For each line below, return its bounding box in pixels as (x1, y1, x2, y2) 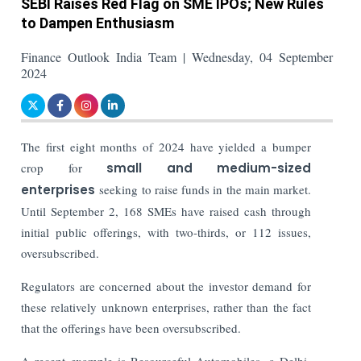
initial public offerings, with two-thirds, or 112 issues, (21, 223, 311, 240)
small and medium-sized (106, 159, 312, 176)
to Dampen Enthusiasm (21, 14, 175, 31)
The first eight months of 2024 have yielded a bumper (21, 138, 311, 155)
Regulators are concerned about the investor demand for (21, 277, 311, 294)
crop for (21, 159, 107, 176)
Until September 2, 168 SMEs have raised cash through (21, 202, 311, 219)
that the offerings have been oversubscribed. (21, 319, 242, 336)
